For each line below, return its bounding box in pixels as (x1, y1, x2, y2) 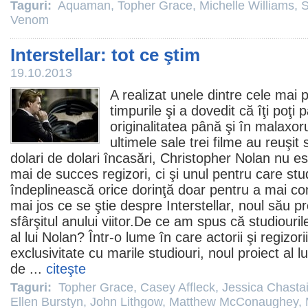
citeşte (46, 261, 86, 276)
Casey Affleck (140, 280, 215, 294)
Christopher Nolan (160, 151, 270, 166)
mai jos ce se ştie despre (10, 198, 166, 213)
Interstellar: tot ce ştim (10, 45, 200, 65)
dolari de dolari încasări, (10, 151, 160, 166)
